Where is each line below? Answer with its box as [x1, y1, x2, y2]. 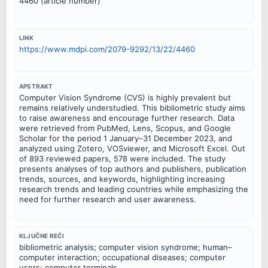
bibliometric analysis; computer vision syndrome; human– [19, 242, 232, 252]
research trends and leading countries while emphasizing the [19, 184, 248, 194]
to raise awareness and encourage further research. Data [19, 112, 234, 123]
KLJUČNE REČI [19, 232, 65, 240]
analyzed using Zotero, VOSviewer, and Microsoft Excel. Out [19, 143, 245, 153]
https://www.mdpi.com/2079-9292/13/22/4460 [19, 44, 195, 54]
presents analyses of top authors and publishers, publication [19, 163, 246, 173]
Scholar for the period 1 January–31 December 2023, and [19, 133, 232, 143]
